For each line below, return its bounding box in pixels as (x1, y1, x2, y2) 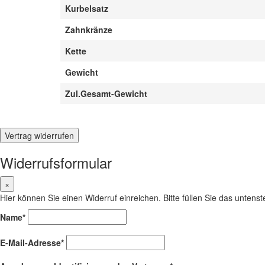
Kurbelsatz (65, 2, 108, 14)
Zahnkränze (65, 24, 112, 35)
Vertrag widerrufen (5, 130, 74, 141)
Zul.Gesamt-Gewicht (65, 88, 147, 99)
